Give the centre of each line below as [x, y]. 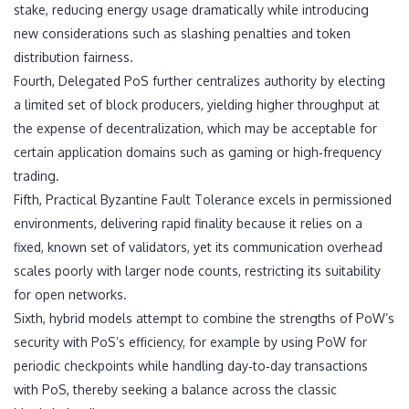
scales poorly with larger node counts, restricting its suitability [197, 271]
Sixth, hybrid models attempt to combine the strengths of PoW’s [204, 319]
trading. [37, 176]
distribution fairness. [73, 58]
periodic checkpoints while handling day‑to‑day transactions [191, 366]
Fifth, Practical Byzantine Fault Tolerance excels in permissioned [203, 200]
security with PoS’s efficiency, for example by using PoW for [190, 342]
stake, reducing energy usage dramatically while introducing [191, 10]
